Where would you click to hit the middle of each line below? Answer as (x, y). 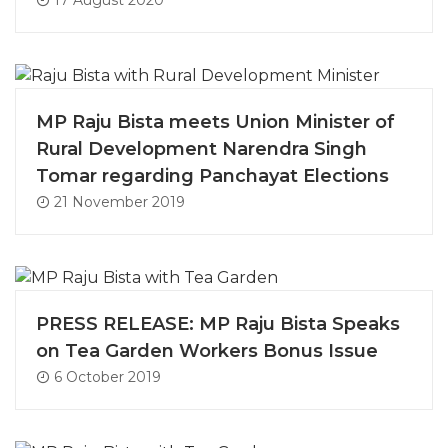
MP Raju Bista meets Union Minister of (215, 122)
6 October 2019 (105, 377)
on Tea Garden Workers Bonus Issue (207, 351)
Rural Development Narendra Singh (201, 149)
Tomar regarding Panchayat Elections (212, 176)
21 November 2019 (117, 202)
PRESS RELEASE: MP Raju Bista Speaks (218, 324)
